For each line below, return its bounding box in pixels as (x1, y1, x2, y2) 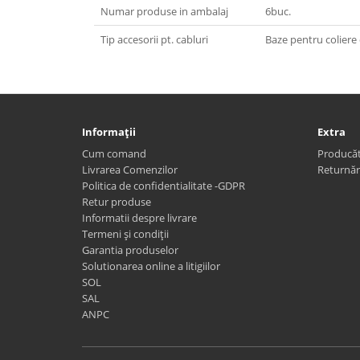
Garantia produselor (82, 242, 178, 257)
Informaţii (82, 124, 136, 139)
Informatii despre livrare (82, 210, 197, 225)
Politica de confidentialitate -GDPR (82, 178, 245, 193)
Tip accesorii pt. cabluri (100, 31, 208, 47)
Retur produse (82, 194, 151, 209)
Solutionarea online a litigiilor (82, 258, 220, 273)
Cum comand (82, 145, 146, 161)
